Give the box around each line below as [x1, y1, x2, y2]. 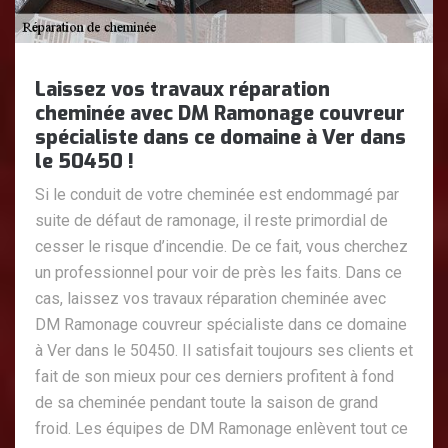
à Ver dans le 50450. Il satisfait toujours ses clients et [35, 341, 413, 361]
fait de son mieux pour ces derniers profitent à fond [35, 367, 394, 387]
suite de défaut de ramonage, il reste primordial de [35, 211, 388, 231]
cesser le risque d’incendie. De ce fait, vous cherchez [35, 237, 408, 257]
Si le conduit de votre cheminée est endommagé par [35, 185, 399, 205]
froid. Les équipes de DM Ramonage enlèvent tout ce [35, 419, 408, 439]
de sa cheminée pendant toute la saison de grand [35, 393, 378, 413]
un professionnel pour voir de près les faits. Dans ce [35, 263, 402, 283]
